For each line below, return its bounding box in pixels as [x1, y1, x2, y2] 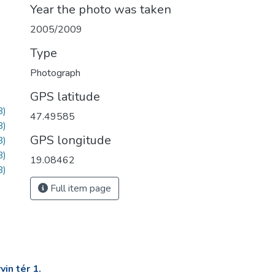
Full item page [48, 182, 111, 195]
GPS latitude [30, 88, 100, 105]
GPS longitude [30, 132, 111, 149]
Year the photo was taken [30, 1, 171, 18]
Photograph [30, 66, 80, 80]
